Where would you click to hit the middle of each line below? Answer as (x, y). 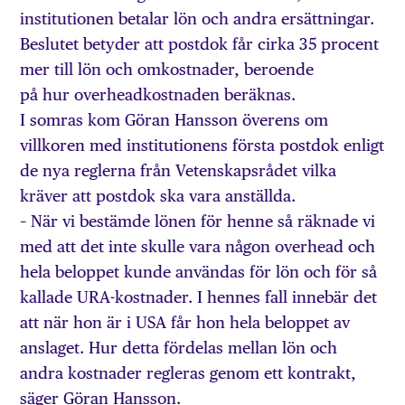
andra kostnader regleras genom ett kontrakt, (188, 373)
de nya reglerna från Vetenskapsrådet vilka (179, 171)
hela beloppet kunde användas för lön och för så (199, 272)
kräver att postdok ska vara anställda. (158, 196)
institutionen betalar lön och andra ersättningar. (198, 19)
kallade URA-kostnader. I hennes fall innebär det (199, 297)
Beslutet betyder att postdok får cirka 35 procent (200, 44)
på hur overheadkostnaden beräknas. (158, 95)
